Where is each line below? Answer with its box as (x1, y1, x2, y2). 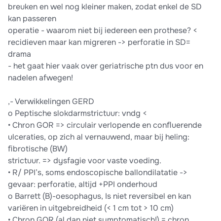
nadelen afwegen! (8, 73, 73, 83)
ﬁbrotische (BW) (8, 144, 68, 154)
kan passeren (8, 13, 56, 24)
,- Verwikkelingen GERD (8, 96, 94, 107)
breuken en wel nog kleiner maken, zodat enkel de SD (8, 1, 202, 12)
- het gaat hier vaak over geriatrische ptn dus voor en (8, 61, 203, 72)
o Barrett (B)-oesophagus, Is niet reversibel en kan (8, 191, 191, 202)
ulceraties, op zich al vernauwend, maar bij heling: (8, 132, 189, 143)
